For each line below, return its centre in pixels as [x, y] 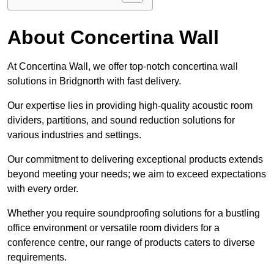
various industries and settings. [74, 135]
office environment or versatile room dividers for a [113, 228]
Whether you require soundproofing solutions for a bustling [134, 213]
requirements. [37, 257]
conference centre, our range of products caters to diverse [131, 243]
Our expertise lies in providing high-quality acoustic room [130, 106]
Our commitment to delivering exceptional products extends [135, 160]
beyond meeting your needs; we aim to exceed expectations [137, 174]
